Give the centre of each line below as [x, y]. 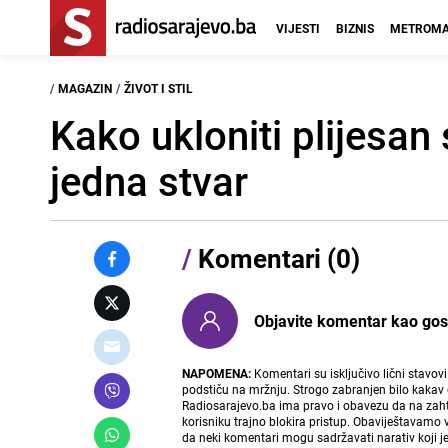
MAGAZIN [85, 88]
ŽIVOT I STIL [158, 88]
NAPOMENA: [217, 373]
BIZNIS [355, 28]
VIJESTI [298, 28]
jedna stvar [149, 181]
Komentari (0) [276, 258]
